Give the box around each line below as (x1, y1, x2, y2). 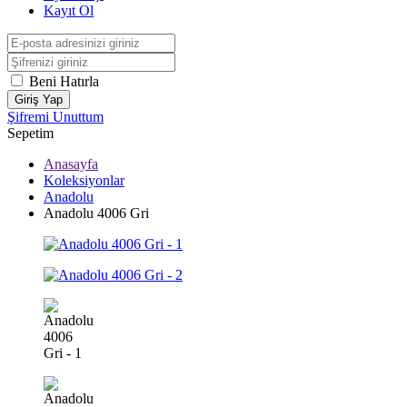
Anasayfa (44, 156, 98, 172)
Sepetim (7, 125, 54, 141)
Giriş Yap (15, 93, 63, 106)
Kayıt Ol (44, 3, 94, 18)
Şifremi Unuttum (7, 109, 104, 124)
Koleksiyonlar (44, 173, 124, 188)
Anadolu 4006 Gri (44, 205, 149, 221)
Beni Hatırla (29, 74, 99, 89)
